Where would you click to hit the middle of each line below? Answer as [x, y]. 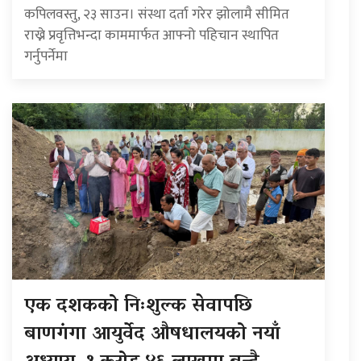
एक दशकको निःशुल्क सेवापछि [138, 306]
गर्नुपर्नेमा [46, 56]
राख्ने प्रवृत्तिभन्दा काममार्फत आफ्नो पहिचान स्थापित [151, 35]
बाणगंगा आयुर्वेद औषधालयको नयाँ [152, 334]
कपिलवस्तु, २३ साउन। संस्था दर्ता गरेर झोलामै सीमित [157, 15]
